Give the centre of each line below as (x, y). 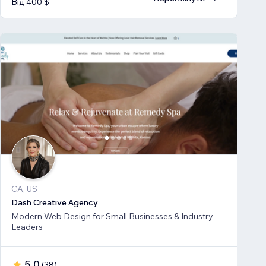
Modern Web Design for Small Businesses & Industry (112, 216)
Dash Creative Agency (55, 203)
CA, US (24, 189)
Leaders (27, 227)
